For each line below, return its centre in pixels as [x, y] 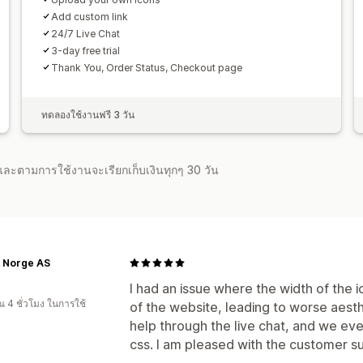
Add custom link [89, 16]
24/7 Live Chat [85, 33]
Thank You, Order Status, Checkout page [146, 67]
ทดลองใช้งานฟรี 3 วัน [88, 114]
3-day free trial [85, 50]
